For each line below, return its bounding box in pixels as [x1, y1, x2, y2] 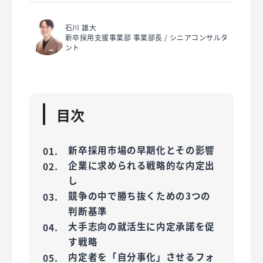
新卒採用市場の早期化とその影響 [68, 143, 215, 156]
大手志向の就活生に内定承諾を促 [68, 219, 215, 232]
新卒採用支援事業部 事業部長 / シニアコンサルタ [65, 32, 228, 43]
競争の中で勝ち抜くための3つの [68, 188, 211, 202]
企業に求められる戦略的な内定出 [68, 158, 215, 171]
